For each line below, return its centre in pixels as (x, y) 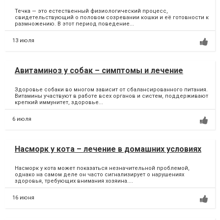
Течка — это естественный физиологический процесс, (91, 11)
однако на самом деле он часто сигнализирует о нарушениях (99, 175)
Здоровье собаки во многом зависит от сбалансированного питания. (111, 90)
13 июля (23, 41)
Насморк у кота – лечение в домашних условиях (108, 149)
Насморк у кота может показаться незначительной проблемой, (102, 168)
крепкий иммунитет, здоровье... (59, 103)
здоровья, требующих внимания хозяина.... (74, 181)
